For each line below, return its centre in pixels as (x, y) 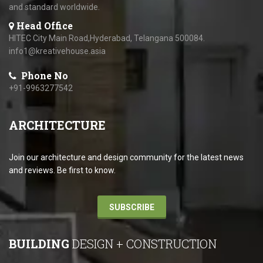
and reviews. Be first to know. (62, 171)
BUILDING (39, 244)
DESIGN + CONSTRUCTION (143, 244)
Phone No (43, 76)
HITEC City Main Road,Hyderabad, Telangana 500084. (107, 38)
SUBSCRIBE (131, 208)
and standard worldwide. (54, 7)
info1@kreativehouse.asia (57, 51)
